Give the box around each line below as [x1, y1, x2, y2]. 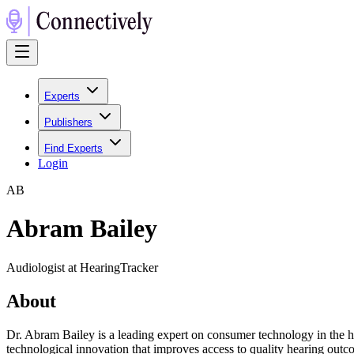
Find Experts [44, 142, 103, 154]
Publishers [44, 116, 92, 128]
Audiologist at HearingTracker [6, 260, 158, 274]
